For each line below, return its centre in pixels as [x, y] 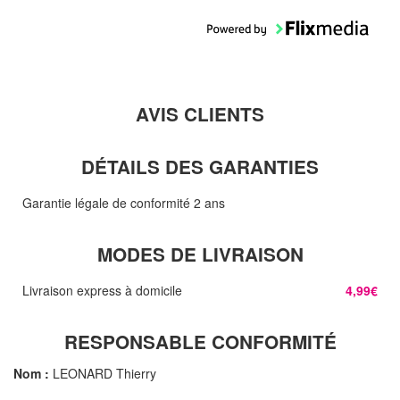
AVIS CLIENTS [200, 114]
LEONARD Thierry [103, 373]
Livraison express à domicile [102, 290]
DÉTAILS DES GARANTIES [200, 167]
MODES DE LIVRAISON [200, 254]
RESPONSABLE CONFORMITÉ [200, 342]
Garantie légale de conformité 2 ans [124, 203]
